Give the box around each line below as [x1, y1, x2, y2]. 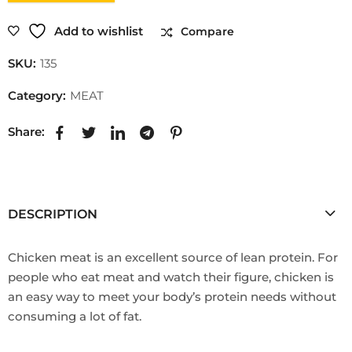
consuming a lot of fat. [8, 308, 141, 324]
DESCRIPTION [8, 206, 97, 222]
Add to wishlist [54, 23, 143, 38]
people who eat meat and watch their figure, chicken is [8, 269, 334, 284]
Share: [8, 123, 45, 139]
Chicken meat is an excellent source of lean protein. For [8, 249, 338, 265]
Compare [181, 24, 235, 38]
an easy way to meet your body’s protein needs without [8, 288, 336, 304]
